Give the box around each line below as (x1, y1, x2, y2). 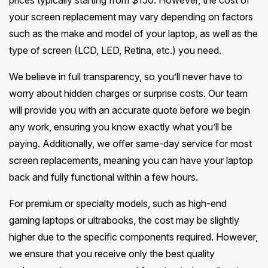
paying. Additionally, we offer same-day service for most (9, 138, 252, 150)
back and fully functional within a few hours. (9, 171, 198, 184)
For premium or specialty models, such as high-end (9, 197, 227, 210)
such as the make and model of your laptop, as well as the (9, 28, 258, 40)
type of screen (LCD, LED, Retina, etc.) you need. (9, 44, 221, 57)
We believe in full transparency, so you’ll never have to (9, 71, 242, 83)
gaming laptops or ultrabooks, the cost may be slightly (9, 214, 239, 227)
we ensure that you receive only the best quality (9, 248, 215, 260)
